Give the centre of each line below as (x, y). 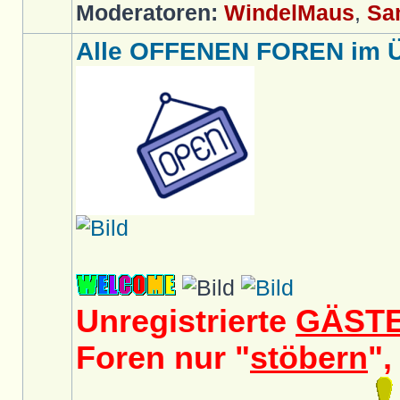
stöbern (309, 358)
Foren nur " (163, 358)
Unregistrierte (186, 321)
